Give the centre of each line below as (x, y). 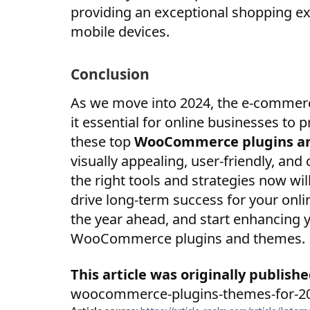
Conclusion (110, 74)
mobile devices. (120, 32)
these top (102, 141)
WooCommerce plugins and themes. (188, 238)
